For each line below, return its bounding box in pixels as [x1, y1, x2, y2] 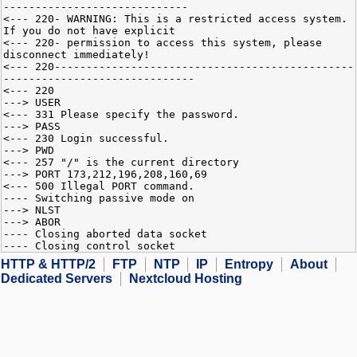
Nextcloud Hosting [128, 272, 242, 286]
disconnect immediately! [3, 49, 150, 61]
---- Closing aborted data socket [3, 228, 207, 241]
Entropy [225, 257, 273, 272]
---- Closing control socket [3, 240, 175, 253]
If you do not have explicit [3, 25, 175, 37]
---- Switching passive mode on [3, 192, 194, 205]
